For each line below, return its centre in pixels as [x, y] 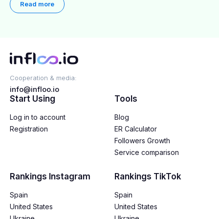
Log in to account [38, 117]
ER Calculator [136, 129]
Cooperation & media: [43, 78]
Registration [29, 129]
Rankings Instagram [50, 176]
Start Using [33, 99]
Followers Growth [142, 141]
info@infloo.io [34, 89]
